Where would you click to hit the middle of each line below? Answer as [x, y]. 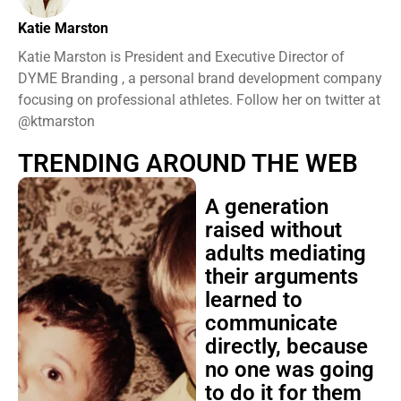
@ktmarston [56, 121]
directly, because [286, 346]
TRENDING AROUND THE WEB [188, 163]
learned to [253, 300]
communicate [271, 323]
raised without [273, 230]
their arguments [281, 277]
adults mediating [285, 253]
